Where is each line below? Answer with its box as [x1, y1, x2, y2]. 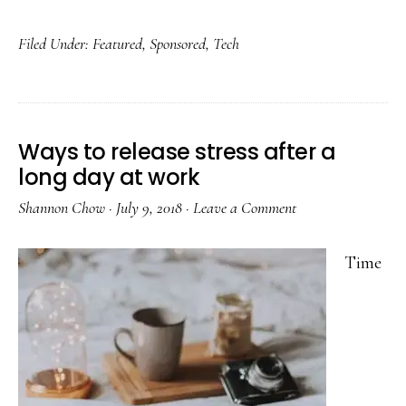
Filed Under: [18, 34, 92, 54]
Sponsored [150, 34, 206, 54]
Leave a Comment [193, 198, 296, 218]
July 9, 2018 [116, 198, 182, 218]
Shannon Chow [18, 198, 105, 218]
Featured [92, 34, 142, 54]
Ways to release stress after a [18, 137, 335, 168]
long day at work [18, 162, 199, 193]
